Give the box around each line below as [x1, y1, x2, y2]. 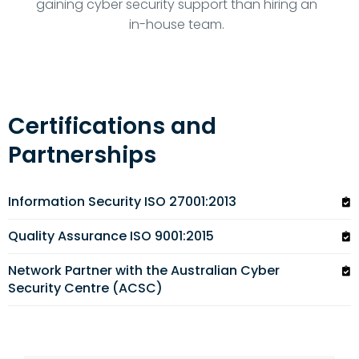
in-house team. [128, 15, 224, 34]
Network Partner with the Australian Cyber [7, 260, 280, 280]
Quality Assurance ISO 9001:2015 [7, 226, 214, 245]
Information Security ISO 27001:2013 [7, 192, 236, 211]
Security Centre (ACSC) [7, 278, 163, 297]
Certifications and [7, 109, 216, 142]
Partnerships [7, 138, 156, 171]
